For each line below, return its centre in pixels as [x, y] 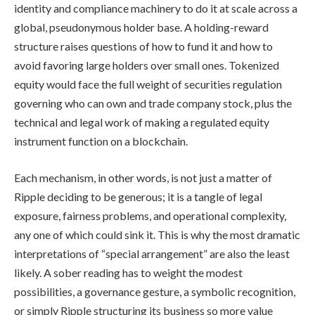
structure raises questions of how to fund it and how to [143, 46]
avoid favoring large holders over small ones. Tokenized [147, 65]
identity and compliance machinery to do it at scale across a [156, 8]
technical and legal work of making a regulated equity [142, 122]
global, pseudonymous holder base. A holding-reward [141, 27]
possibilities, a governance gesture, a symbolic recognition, [155, 292]
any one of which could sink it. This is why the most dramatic [157, 235]
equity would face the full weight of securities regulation [148, 84]
